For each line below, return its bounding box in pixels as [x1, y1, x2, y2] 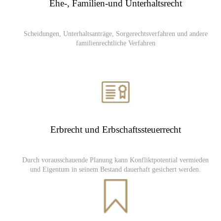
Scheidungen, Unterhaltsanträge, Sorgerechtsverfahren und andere [23, 30, 208, 37]
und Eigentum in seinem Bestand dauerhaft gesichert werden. [30, 166, 201, 173]
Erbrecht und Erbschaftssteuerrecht [50, 124, 181, 135]
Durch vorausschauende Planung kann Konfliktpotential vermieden [22, 156, 209, 164]
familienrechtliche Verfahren [75, 39, 155, 47]
